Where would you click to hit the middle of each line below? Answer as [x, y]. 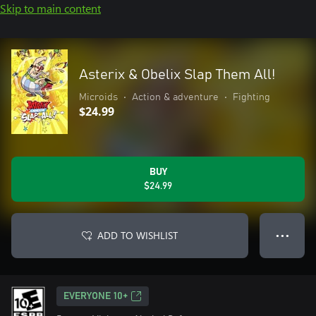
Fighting [251, 97]
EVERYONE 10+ [96, 296]
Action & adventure [175, 97]
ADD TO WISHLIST [138, 235]
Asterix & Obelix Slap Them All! [177, 75]
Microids [98, 97]
